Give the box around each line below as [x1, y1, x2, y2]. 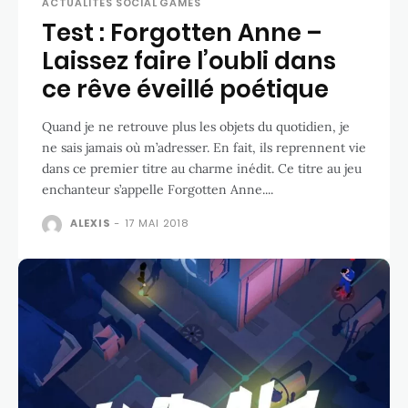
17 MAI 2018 [126, 215, 189, 230]
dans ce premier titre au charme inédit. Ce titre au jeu [42, 159, 278, 177]
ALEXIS [69, 215, 111, 230]
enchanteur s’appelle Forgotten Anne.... [42, 180, 273, 198]
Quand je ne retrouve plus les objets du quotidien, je [42, 117, 350, 135]
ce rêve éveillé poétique [42, 72, 329, 106]
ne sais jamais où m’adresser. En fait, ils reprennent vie [42, 138, 366, 156]
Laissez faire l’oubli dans [42, 44, 336, 77]
